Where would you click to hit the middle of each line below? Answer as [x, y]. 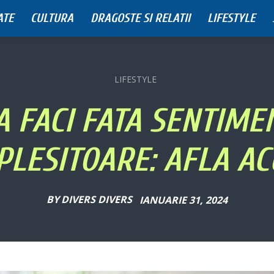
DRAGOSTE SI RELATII [140, 18]
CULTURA [52, 18]
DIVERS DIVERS [97, 200]
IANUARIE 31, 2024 [183, 200]
